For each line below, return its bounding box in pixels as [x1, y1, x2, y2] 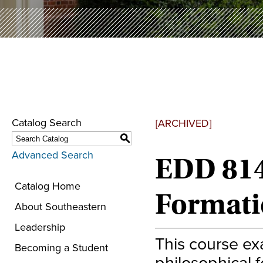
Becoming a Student [15, 240, 108, 255]
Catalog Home [15, 178, 80, 193]
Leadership [15, 220, 65, 234]
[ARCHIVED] [156, 116, 211, 130]
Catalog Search [12, 115, 82, 130]
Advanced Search [12, 147, 93, 162]
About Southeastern [15, 199, 106, 214]
